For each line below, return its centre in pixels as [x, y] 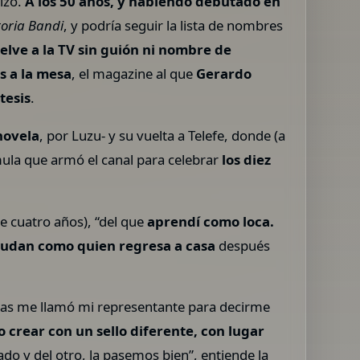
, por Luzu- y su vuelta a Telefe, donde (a [163, 135]
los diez [247, 159]
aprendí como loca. [211, 221]
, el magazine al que [134, 73]
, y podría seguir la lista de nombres [174, 25]
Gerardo [224, 73]
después [243, 245]
